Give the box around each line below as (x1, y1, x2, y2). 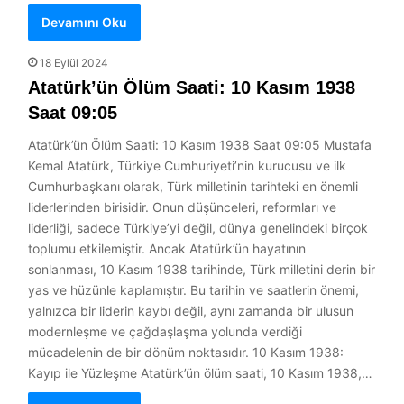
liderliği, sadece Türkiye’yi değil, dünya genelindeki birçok (28, 220, 368, 235)
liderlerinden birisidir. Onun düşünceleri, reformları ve (28, 199, 336, 215)
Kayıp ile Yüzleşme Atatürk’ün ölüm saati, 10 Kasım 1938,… (28, 365, 372, 381)
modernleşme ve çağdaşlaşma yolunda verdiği (28, 324, 302, 339)
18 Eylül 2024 (40, 56, 108, 69)
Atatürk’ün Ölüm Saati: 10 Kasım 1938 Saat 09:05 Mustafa (28, 137, 372, 152)
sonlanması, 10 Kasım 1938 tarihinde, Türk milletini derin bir (28, 262, 375, 277)
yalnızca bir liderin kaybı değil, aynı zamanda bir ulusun (28, 303, 353, 318)
